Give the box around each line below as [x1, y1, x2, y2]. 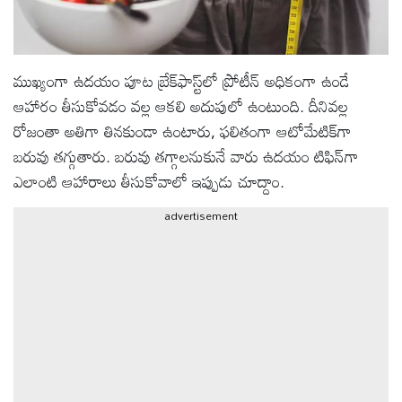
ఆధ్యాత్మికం [30, 135, 92, 168]
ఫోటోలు [30, 188, 75, 221]
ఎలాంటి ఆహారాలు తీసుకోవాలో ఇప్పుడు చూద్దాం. [13, 165, 284, 198]
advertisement [164, 205, 238, 227]
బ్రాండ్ [30, 240, 65, 274]
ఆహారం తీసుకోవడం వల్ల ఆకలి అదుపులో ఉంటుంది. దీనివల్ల [13, 90, 348, 123]
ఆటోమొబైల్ [30, 29, 97, 62]
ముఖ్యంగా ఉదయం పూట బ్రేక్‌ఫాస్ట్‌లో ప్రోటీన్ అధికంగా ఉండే [13, 65, 350, 98]
